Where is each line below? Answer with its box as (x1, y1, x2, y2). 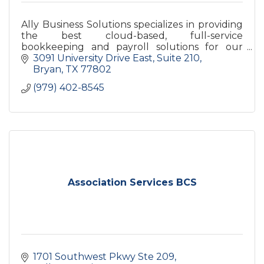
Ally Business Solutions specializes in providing (21, 18, 243, 30)
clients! (21, 52, 54, 64)
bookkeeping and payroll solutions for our (21, 41, 243, 52)
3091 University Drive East (33, 52, 153, 64)
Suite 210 (157, 52, 200, 64)
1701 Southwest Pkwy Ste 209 (33, 251, 174, 263)
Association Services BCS (67, 177, 197, 189)
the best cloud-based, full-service (21, 29, 243, 41)
